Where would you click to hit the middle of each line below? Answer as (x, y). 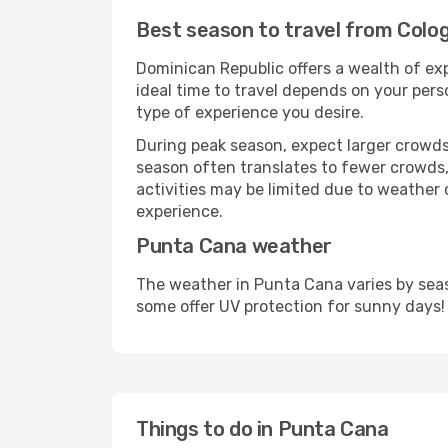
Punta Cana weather (234, 246)
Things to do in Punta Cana (262, 429)
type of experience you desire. (250, 112)
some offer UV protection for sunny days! (290, 306)
